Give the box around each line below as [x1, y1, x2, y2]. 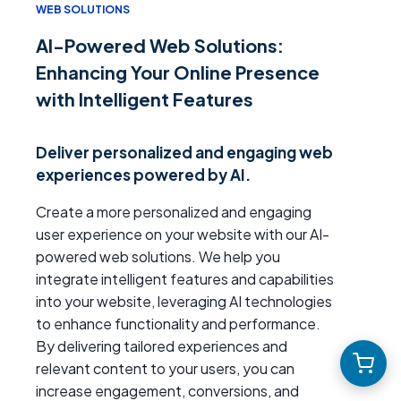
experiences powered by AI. [36, 165, 251, 185]
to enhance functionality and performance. [36, 314, 320, 334]
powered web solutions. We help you [36, 247, 280, 267]
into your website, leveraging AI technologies [36, 292, 332, 311]
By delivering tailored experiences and [36, 337, 287, 356]
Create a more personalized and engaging [36, 202, 311, 222]
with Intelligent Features [36, 88, 253, 111]
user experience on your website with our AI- [36, 225, 329, 244]
